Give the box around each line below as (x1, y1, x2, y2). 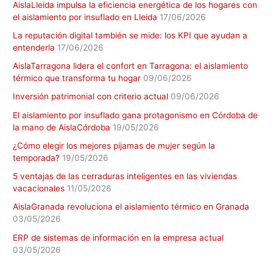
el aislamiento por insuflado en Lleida (13, 12, 158, 22)
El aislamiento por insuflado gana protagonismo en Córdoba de (13, 110, 258, 120)
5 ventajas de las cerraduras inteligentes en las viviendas (13, 171, 238, 182)
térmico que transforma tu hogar (13, 73, 141, 83)
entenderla (13, 42, 55, 52)
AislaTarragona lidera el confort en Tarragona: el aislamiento (13, 61, 249, 71)
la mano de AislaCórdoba (13, 122, 111, 132)
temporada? (13, 152, 60, 163)
